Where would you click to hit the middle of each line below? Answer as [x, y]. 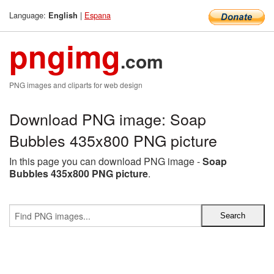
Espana [98, 15]
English [63, 15]
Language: [29, 15]
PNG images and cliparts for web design [76, 85]
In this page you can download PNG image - [106, 161]
